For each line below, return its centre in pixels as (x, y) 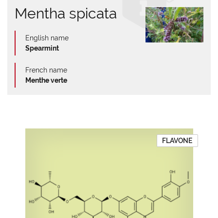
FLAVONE (177, 141)
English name (47, 38)
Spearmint (42, 48)
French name (46, 70)
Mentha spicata (66, 13)
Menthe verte (46, 80)
